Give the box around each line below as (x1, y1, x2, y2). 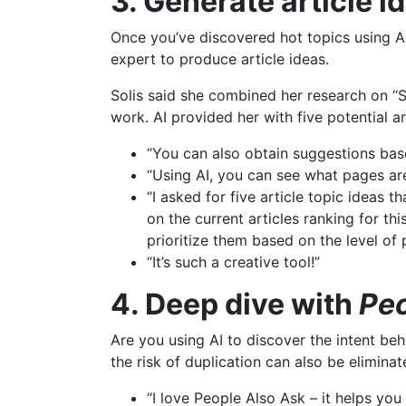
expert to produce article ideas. (111, 50, 329, 69)
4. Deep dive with (111, 286, 353, 323)
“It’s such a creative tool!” (147, 253, 320, 272)
